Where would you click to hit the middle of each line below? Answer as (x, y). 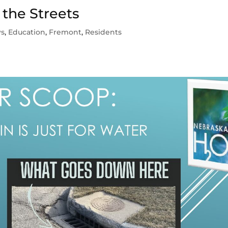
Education (27, 32)
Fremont (65, 32)
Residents (104, 32)
